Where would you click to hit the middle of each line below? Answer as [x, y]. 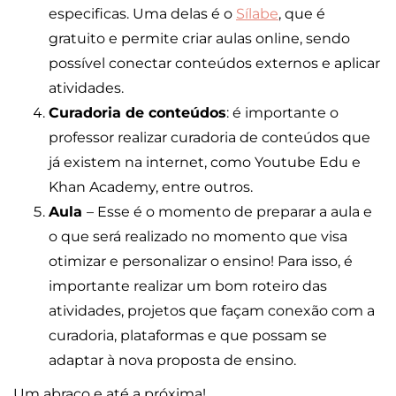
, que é [302, 14]
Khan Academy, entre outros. [151, 187]
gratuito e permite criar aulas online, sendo [199, 39]
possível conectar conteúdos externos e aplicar [214, 64]
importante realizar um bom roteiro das [188, 286]
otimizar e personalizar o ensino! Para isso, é [201, 262]
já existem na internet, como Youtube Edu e [205, 163]
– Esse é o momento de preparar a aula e [229, 212]
